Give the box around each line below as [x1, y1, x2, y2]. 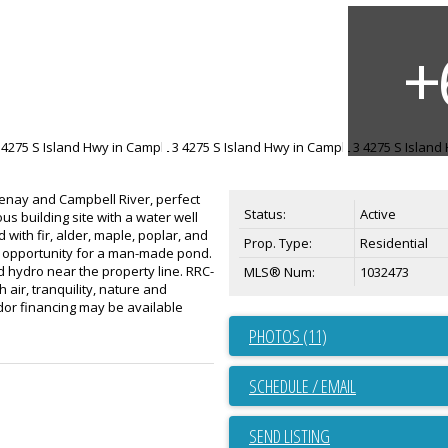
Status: [244, 204, 286, 223]
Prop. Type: [244, 233, 312, 252]
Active [360, 204, 396, 223]
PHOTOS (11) [249, 323, 327, 348]
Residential [360, 233, 428, 252]
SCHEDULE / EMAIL [249, 373, 356, 398]
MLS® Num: [244, 262, 315, 281]
